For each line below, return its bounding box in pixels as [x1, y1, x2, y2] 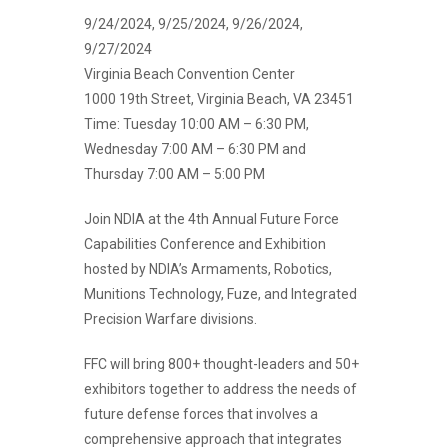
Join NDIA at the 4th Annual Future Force [84, 210, 339, 227]
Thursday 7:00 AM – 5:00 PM [84, 165, 265, 182]
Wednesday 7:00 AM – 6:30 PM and [84, 140, 306, 157]
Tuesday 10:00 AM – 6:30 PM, [123, 115, 309, 132]
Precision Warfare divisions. [84, 310, 257, 327]
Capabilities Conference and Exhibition [84, 235, 326, 252]
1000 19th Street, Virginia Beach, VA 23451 [84, 90, 354, 107]
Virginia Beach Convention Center [84, 65, 295, 82]
